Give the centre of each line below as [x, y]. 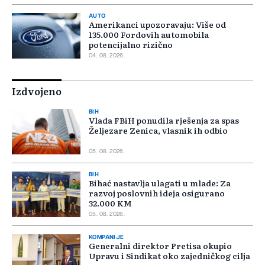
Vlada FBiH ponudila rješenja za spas [164, 120]
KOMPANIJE [106, 237]
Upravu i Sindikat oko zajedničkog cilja [169, 256]
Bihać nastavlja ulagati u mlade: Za [160, 183]
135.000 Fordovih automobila [149, 35]
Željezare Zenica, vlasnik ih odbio [158, 130]
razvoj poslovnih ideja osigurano [157, 193]
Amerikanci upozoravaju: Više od [157, 25]
